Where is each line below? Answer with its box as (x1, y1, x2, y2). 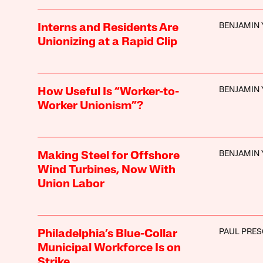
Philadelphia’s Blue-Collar (37, 228, 177, 240)
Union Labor (37, 178, 104, 190)
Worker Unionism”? (37, 100, 143, 112)
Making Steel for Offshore (37, 150, 180, 162)
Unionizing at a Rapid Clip (37, 36, 177, 48)
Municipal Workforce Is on (37, 242, 181, 254)
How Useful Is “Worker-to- (37, 86, 179, 98)
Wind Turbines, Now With (37, 164, 176, 176)
